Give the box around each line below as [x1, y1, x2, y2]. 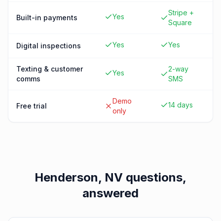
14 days [168, 101, 193, 109]
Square [168, 18, 192, 27]
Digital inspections [16, 41, 81, 50]
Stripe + [168, 8, 194, 17]
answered [82, 186, 139, 200]
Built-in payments [16, 13, 77, 22]
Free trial [16, 102, 47, 110]
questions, [123, 170, 186, 184]
